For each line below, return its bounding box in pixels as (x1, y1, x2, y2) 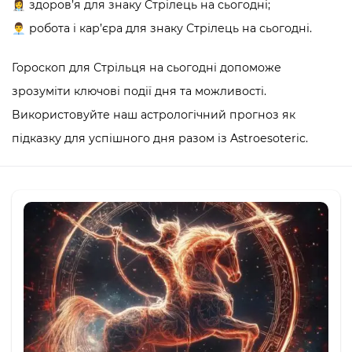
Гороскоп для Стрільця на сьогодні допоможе (12, 60, 281, 75)
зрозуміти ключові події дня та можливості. (12, 84, 266, 98)
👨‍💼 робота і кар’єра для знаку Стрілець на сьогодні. (12, 21, 312, 35)
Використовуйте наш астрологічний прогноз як (12, 108, 295, 122)
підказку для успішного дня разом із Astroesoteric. (12, 131, 308, 145)
